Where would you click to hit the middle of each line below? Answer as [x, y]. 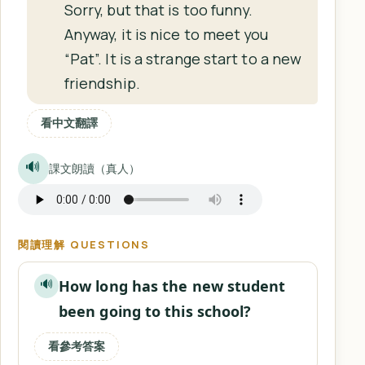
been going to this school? [155, 312]
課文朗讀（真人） [95, 169]
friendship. [102, 84]
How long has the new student [172, 286]
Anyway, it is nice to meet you [166, 35]
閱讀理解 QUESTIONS [84, 245]
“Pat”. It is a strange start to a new [183, 59]
